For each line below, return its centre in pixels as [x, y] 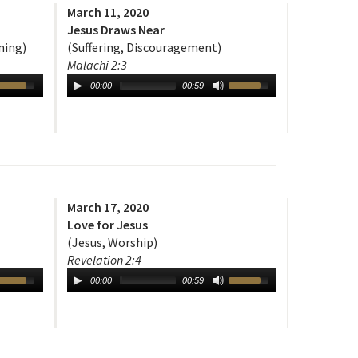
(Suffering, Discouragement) [144, 48]
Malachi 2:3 [97, 65]
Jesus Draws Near [115, 30]
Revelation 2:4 [104, 260]
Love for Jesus [107, 225]
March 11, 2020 [107, 12]
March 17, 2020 [107, 207]
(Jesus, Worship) [112, 243]
